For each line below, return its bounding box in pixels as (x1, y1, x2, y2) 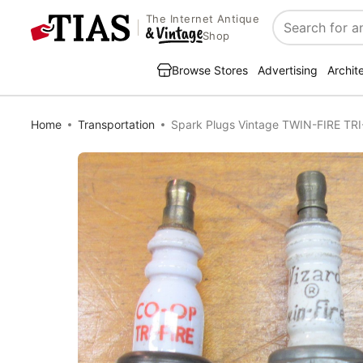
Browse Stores (172, 63, 248, 77)
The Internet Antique (145, 12, 260, 26)
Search (273, 28, 316, 45)
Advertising (258, 63, 318, 77)
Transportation (78, 117, 155, 131)
